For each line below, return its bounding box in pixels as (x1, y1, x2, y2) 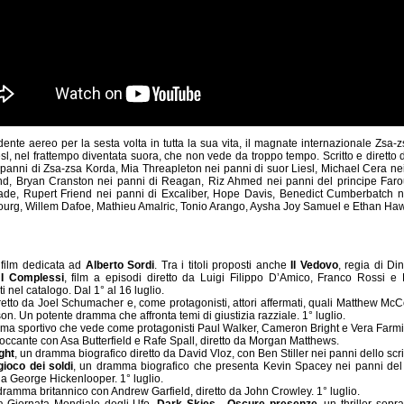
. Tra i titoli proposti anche (154, 258, 290, 271)
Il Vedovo (290, 258, 338, 271)
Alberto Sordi (85, 258, 154, 271)
